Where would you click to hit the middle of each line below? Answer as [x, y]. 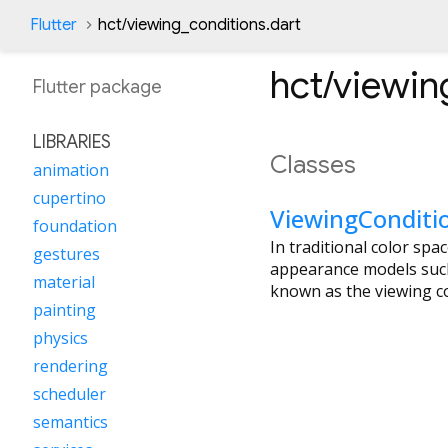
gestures [66, 254]
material [64, 282]
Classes [313, 165]
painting [64, 310]
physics [60, 338]
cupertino [69, 198]
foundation [75, 226]
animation [71, 170]
